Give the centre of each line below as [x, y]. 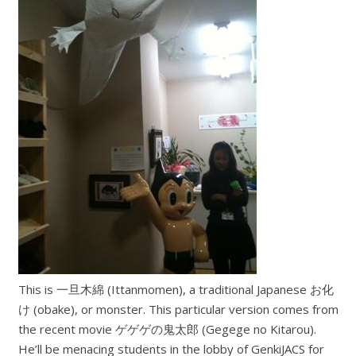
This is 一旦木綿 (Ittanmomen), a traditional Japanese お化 [176, 289]
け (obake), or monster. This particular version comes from [178, 309]
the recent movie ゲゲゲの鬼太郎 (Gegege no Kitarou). [167, 329]
